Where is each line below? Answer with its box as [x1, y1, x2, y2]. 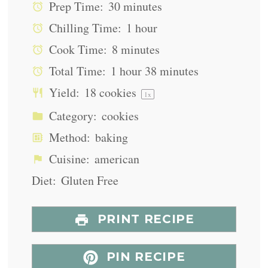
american [94, 151, 139, 167]
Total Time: [46, 63, 106, 80]
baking [95, 129, 128, 146]
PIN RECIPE [102, 249, 185, 264]
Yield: [46, 84, 80, 101]
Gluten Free [60, 172, 118, 189]
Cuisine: [46, 151, 90, 167]
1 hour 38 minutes [110, 63, 199, 80]
